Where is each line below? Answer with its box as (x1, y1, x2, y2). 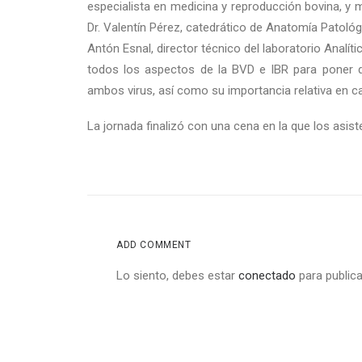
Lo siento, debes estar (116, 268, 238, 283)
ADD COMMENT (116, 239, 192, 250)
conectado (238, 268, 296, 283)
